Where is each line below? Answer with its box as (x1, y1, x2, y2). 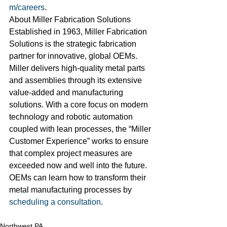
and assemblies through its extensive (9, 76, 144, 85)
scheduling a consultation (9, 198, 101, 206)
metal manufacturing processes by (9, 185, 134, 194)
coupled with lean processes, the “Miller (9, 125, 153, 133)
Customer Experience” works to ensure (9, 137, 150, 145)
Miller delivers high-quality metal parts (9, 64, 147, 72)
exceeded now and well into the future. (9, 161, 149, 170)
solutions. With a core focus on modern (9, 100, 150, 109)
